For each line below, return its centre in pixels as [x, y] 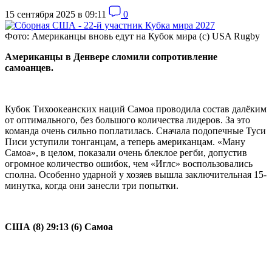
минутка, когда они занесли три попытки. [92, 185]
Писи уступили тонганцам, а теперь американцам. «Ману [125, 141]
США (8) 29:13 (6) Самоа [59, 226]
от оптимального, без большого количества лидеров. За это [127, 120]
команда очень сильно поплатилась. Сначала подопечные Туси [135, 131]
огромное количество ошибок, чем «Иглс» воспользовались [129, 163]
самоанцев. [29, 67]
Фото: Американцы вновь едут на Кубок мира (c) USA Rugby [132, 36]
